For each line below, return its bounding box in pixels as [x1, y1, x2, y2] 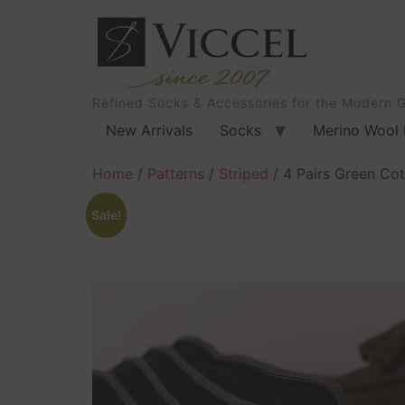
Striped [219, 165, 268, 183]
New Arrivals [106, 121, 193, 139]
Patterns [147, 165, 204, 183]
